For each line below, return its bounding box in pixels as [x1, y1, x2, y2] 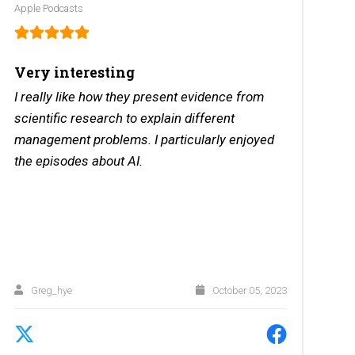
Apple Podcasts [14, 2, 84, 15]
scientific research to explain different [14, 110, 235, 127]
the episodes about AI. [14, 153, 143, 170]
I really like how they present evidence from [14, 89, 265, 105]
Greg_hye [28, 284, 72, 296]
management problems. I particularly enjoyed [14, 132, 275, 148]
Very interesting [14, 63, 136, 82]
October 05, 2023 [209, 284, 287, 296]
